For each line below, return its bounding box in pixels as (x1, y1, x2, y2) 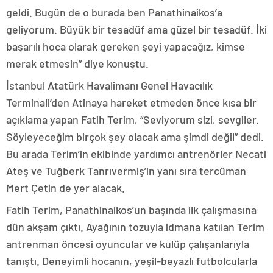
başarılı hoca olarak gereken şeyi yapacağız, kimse (6, 40, 245, 53)
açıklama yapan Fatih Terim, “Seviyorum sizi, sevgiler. (6, 113, 259, 126)
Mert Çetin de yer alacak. (6, 181, 125, 194)
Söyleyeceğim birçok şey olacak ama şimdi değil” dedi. (6, 130, 264, 143)
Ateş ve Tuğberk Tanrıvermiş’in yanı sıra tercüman (6, 164, 246, 177)
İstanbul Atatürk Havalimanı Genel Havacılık (6, 79, 213, 92)
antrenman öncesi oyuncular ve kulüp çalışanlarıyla (6, 237, 249, 250)
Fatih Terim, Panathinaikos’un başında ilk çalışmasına (6, 203, 257, 216)
